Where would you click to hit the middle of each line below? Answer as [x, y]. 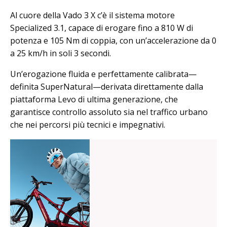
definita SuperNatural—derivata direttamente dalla [107, 86]
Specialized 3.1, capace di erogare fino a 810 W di [102, 28]
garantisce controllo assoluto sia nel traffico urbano [109, 112]
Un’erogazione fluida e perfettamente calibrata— [103, 74]
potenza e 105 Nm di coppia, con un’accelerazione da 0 [113, 40]
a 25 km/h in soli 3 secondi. [61, 53]
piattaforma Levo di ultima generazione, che [94, 99]
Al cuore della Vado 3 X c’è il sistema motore [92, 15]
